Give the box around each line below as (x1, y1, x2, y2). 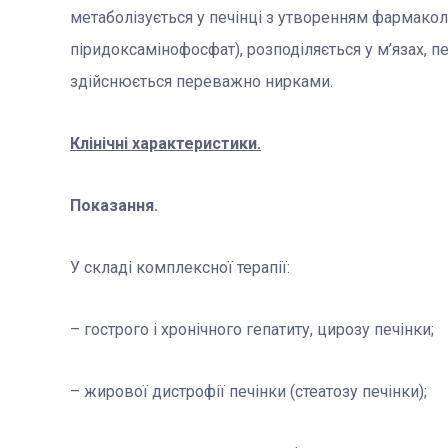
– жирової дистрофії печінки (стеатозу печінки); (70, 382, 427, 402)
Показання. (70, 196, 158, 216)
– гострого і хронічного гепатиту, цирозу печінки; (70, 320, 434, 340)
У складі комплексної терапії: (70, 258, 290, 278)
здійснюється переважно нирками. (70, 72, 333, 92)
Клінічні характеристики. (70, 134, 261, 154)
